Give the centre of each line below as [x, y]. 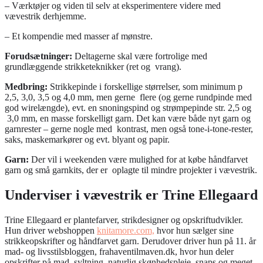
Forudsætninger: [40, 56]
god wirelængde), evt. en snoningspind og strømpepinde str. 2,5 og [128, 107]
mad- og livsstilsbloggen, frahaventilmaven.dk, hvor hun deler [119, 251]
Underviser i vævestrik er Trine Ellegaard [131, 195]
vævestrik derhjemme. [45, 16]
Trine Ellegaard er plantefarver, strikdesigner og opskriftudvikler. [124, 220]
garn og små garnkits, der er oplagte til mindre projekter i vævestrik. [131, 170]
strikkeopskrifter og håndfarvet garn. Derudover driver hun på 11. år [130, 241]
